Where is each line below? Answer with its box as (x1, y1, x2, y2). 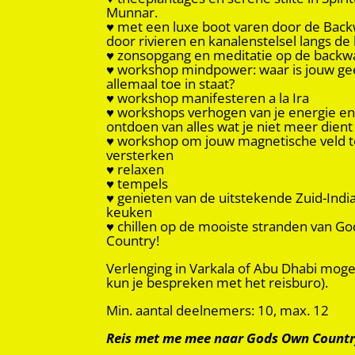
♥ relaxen (106, 159, 165, 178)
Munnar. (106, 2, 158, 21)
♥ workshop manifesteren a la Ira (106, 88, 310, 107)
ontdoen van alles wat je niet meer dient (106, 116, 353, 136)
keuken (106, 202, 153, 221)
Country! (106, 231, 160, 250)
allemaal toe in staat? (106, 74, 235, 93)
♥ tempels (106, 174, 169, 193)
